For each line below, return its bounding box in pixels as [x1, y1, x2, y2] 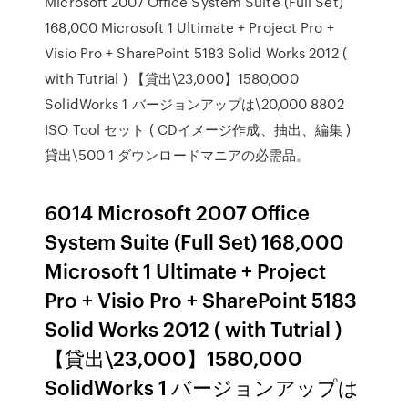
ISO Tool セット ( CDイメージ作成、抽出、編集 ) [45, 119, 352, 139]
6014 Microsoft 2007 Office [45, 198, 311, 226]
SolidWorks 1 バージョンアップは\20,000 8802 [45, 94, 344, 114]
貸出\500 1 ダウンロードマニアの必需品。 [45, 145, 311, 165]
